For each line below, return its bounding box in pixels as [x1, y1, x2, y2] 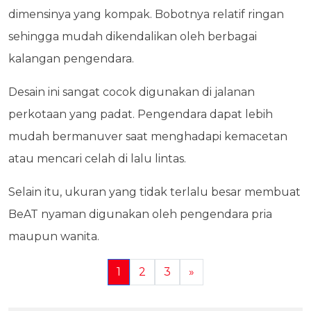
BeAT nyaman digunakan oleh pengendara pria [8, 208, 272, 221]
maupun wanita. [8, 230, 99, 244]
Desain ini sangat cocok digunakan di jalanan [8, 85, 255, 99]
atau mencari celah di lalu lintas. [8, 152, 186, 166]
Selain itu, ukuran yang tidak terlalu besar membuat [8, 185, 301, 199]
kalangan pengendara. [8, 52, 134, 66]
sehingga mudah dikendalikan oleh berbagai [8, 30, 257, 44]
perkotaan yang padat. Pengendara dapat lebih [8, 108, 273, 121]
